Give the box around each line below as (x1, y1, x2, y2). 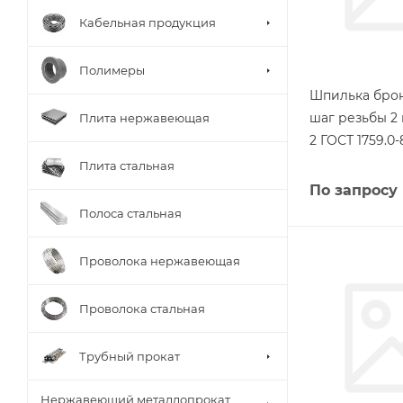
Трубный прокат (79, 348, 180, 363)
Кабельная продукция (79, 14, 216, 30)
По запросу (309, 181, 398, 199)
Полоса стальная (79, 205, 182, 220)
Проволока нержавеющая (79, 253, 240, 268)
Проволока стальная (79, 300, 205, 316)
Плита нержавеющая (79, 110, 210, 125)
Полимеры (79, 62, 145, 77)
